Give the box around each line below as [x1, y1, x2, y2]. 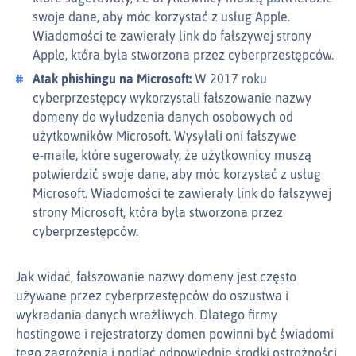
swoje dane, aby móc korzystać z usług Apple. [33, 10, 290, 25]
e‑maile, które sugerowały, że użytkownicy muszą [33, 148, 311, 163]
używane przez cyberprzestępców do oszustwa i [16, 288, 288, 304]
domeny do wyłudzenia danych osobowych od [33, 110, 293, 125]
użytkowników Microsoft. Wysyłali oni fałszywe [33, 129, 296, 144]
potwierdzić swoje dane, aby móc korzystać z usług [33, 167, 321, 182]
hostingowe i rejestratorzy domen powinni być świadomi [16, 327, 334, 342]
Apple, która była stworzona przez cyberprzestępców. [33, 48, 334, 63]
